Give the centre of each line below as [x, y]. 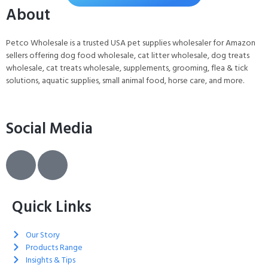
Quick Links [52, 207]
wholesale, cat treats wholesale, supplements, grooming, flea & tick [127, 68]
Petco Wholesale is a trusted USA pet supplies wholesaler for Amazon [131, 43]
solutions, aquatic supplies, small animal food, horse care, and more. [125, 81]
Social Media [49, 128]
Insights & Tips [50, 260]
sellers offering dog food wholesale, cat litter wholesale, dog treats [128, 56]
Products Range [54, 247]
